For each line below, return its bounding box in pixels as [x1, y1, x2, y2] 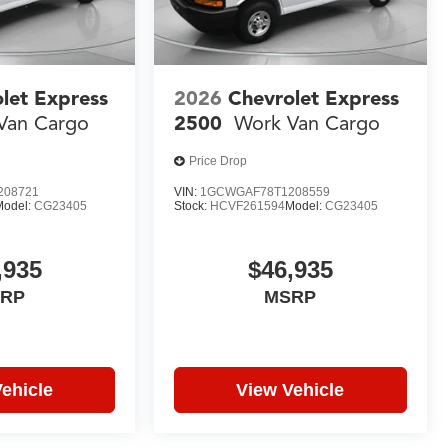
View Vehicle [236, 379, 345, 400]
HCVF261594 [210, 198, 286, 213]
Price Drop [189, 154, 248, 169]
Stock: [174, 198, 211, 213]
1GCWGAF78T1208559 [200, 184, 331, 199]
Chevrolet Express [228, 85, 400, 111]
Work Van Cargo [234, 110, 381, 136]
